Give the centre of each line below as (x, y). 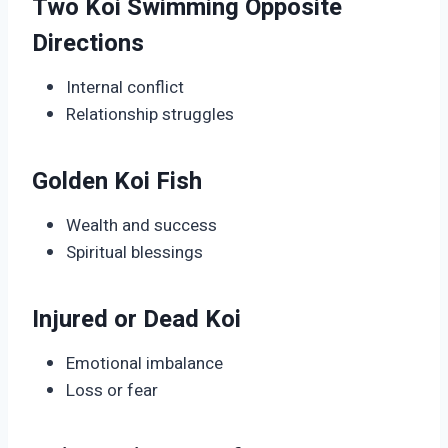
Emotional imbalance (144, 364)
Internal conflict (125, 88)
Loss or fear (112, 391)
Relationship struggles (150, 115)
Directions (88, 44)
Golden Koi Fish (117, 182)
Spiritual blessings (134, 253)
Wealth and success (141, 226)
